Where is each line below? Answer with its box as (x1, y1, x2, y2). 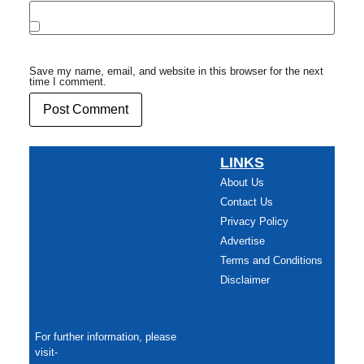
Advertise (219, 235, 265, 248)
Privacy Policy (219, 215, 288, 228)
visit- (35, 345, 58, 358)
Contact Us (219, 196, 273, 209)
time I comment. (28, 75, 106, 88)
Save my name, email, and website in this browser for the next (28, 64, 323, 77)
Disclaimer (219, 274, 270, 287)
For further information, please (35, 330, 177, 343)
